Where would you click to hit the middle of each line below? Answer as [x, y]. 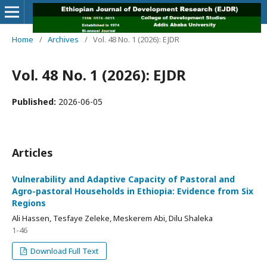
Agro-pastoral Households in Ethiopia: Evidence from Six [133, 191]
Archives [63, 39]
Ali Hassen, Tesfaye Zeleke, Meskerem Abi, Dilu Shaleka [112, 218]
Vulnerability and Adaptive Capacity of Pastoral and [123, 179]
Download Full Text [64, 251]
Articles [32, 153]
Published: [35, 102]
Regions [29, 203]
